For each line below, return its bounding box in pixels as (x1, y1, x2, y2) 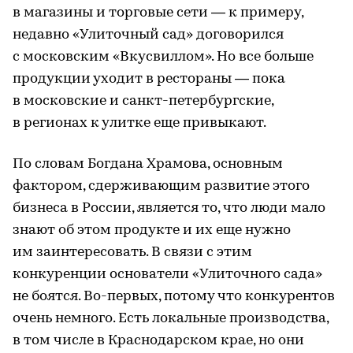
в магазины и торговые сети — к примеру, (13, 5, 303, 20)
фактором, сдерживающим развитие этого (13, 178, 310, 194)
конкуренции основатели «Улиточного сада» (13, 266, 322, 282)
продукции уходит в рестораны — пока (13, 71, 285, 87)
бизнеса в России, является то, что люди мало (13, 200, 325, 216)
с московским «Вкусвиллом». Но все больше (13, 49, 314, 65)
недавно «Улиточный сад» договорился (13, 27, 284, 43)
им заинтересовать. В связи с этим (13, 244, 252, 260)
